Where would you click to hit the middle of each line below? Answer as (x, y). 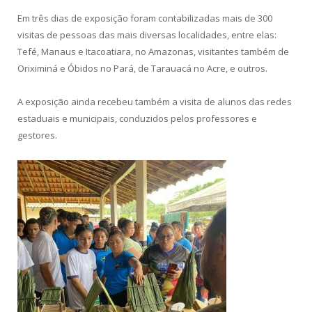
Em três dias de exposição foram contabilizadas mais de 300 (145, 18)
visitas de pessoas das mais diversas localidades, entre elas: (147, 34)
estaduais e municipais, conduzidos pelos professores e (137, 118)
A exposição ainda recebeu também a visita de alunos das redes (155, 101)
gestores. (37, 135)
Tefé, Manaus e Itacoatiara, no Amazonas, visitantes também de (153, 51)
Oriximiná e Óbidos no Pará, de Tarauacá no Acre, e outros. (142, 68)
